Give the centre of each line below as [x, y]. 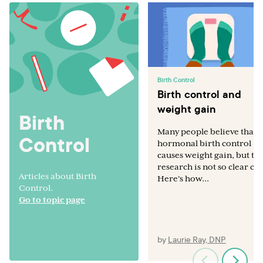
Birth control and [199, 94]
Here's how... [183, 178]
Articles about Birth [58, 176]
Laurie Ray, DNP [197, 239]
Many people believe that [207, 131]
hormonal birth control [204, 143]
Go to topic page [52, 199]
